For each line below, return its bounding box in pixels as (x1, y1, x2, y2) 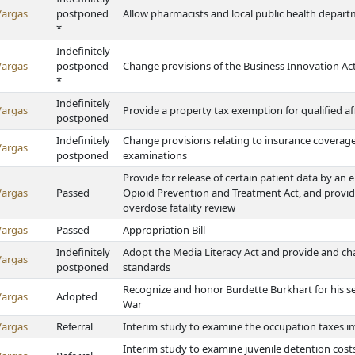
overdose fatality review (123, 200, 235, 215)
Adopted (56, 289, 97, 303)
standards (123, 260, 170, 274)
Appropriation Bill (123, 223, 205, 237)
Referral (56, 319, 93, 334)
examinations (123, 148, 187, 162)
